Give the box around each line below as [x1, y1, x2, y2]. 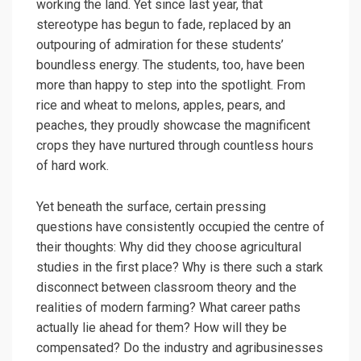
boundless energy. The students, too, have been [36, 57, 305, 73]
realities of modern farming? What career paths [36, 300, 301, 316]
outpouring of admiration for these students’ [36, 37, 284, 53]
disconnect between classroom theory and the [36, 280, 297, 296]
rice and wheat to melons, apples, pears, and [36, 98, 285, 114]
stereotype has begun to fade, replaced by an [36, 17, 291, 33]
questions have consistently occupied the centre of [36, 219, 325, 235]
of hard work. [36, 158, 109, 174]
